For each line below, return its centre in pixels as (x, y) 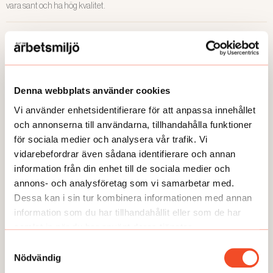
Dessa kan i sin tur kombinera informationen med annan (133, 197)
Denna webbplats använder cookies (92, 91)
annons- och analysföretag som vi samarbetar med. (124, 183)
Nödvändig (37, 258)
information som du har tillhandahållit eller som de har (128, 212)
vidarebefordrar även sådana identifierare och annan (125, 154)
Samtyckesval (34, 246)
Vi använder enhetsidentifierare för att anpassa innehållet (135, 110)
